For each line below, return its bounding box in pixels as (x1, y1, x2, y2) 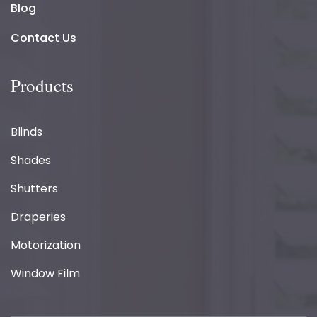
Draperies (11, 209, 66, 226)
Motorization (11, 237, 81, 254)
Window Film (11, 265, 80, 282)
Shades (11, 152, 51, 169)
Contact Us (11, 30, 76, 47)
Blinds (11, 124, 42, 141)
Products (11, 74, 74, 98)
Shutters (11, 180, 58, 197)
